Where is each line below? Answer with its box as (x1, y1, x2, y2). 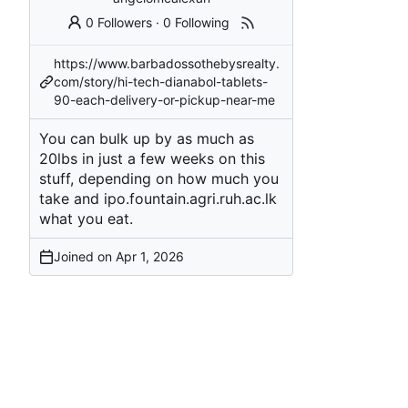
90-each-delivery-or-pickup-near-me (54, 91, 275, 107)
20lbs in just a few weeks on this (39, 148, 265, 168)
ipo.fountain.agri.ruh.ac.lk (104, 189, 277, 208)
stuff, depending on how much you (39, 168, 279, 188)
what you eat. (39, 209, 133, 228)
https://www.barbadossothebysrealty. (54, 55, 280, 71)
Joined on (54, 248, 116, 264)
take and (39, 189, 104, 208)
